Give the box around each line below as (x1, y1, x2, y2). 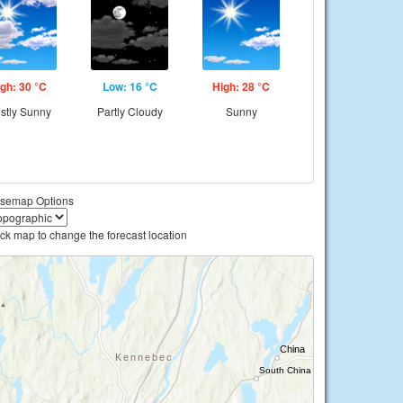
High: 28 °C (212, 78, 270, 94)
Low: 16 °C (102, 78, 157, 94)
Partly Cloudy (96, 103, 163, 119)
